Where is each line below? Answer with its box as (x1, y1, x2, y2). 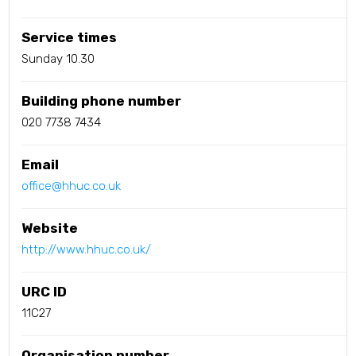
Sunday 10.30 (21, 52, 95, 67)
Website (21, 220, 79, 237)
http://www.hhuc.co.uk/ (21, 242, 152, 257)
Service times (21, 29, 118, 46)
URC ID (21, 284, 68, 300)
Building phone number (21, 93, 182, 110)
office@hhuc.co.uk (21, 179, 122, 194)
